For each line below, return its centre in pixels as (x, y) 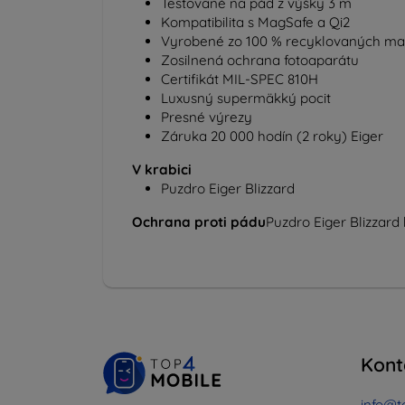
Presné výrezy (207, 117)
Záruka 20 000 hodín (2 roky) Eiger (272, 136)
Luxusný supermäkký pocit (246, 98)
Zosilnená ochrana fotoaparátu (260, 60)
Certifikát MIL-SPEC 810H (240, 79)
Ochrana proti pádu (199, 221)
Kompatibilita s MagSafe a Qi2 (255, 22)
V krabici (162, 169)
